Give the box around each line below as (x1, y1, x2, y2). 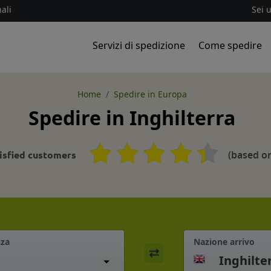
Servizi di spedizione (92, 38, 185, 52)
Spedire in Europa (113, 88, 187, 100)
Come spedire (198, 38, 263, 52)
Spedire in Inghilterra (28, 104, 235, 131)
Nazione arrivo (194, 235, 255, 247)
